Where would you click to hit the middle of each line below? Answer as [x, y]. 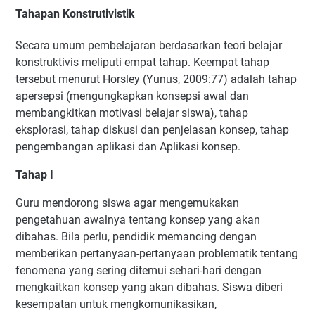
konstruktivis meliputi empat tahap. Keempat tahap [142, 63]
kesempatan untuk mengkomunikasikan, [116, 304]
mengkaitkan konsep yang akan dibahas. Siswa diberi [149, 288]
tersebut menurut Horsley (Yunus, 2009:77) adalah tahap [156, 79]
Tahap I [36, 175]
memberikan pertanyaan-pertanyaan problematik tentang [157, 254]
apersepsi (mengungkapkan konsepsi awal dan [132, 96]
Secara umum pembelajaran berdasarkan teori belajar [149, 46]
